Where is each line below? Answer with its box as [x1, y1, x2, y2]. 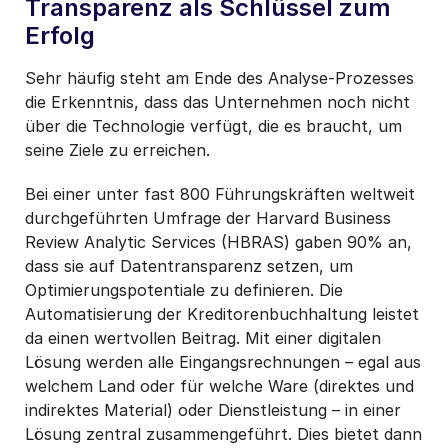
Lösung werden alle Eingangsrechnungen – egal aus [25, 351, 421, 372]
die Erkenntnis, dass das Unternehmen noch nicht [25, 91, 410, 112]
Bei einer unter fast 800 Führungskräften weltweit [25, 183, 415, 204]
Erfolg [25, 20, 95, 50]
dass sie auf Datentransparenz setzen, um [25, 255, 353, 276]
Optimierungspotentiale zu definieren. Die [25, 279, 343, 300]
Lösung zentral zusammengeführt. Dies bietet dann [25, 423, 422, 444]
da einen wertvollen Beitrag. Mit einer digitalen [25, 327, 381, 348]
